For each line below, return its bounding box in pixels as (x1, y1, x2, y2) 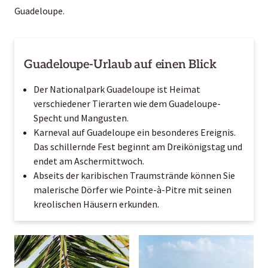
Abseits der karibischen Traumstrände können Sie (33, 169, 235, 181)
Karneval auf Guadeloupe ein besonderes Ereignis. (33, 126, 236, 138)
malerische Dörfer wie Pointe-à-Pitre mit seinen (33, 183, 232, 196)
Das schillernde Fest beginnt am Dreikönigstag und (33, 140, 242, 153)
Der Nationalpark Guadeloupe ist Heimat (33, 83, 200, 95)
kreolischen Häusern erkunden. (33, 197, 159, 210)
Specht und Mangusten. (33, 111, 129, 124)
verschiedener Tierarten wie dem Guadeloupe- (33, 97, 221, 109)
